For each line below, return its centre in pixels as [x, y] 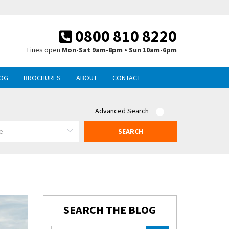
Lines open [44, 50]
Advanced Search [122, 111]
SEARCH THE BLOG [110, 210]
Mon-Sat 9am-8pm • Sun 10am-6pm [119, 50]
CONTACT [127, 78]
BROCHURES [42, 78]
